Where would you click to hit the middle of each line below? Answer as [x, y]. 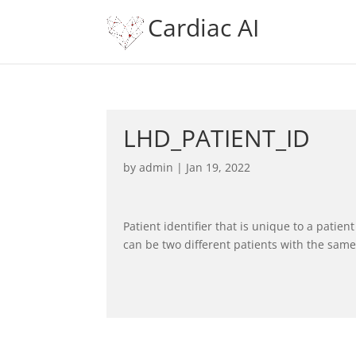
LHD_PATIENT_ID [217, 138]
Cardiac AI [204, 27]
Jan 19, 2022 [219, 167]
